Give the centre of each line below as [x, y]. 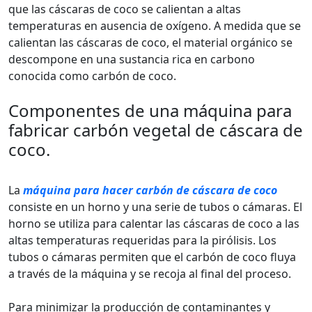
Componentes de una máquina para [150, 110]
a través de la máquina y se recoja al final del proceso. [150, 274]
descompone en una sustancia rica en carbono [132, 59]
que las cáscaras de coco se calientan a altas [125, 9]
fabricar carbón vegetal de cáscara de [156, 130]
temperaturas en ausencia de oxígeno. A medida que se [155, 26]
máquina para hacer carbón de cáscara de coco [150, 190]
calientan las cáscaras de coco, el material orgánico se [150, 42]
